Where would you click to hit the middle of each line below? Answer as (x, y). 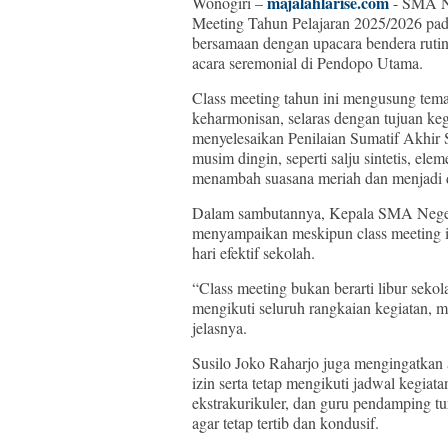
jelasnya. (219, 327)
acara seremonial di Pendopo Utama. (307, 62)
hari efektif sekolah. (253, 252)
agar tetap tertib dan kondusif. (285, 422)
